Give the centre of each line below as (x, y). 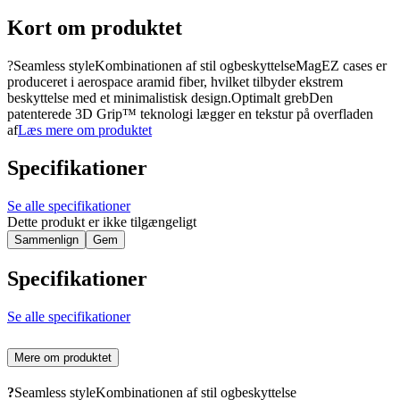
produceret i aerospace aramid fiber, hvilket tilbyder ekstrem (175, 82)
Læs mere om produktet (85, 130)
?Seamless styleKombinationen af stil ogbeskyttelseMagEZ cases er (197, 66)
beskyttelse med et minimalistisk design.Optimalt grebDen (170, 98)
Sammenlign (46, 239)
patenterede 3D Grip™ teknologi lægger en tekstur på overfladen (190, 114)
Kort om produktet (95, 28)
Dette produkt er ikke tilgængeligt (102, 221)
